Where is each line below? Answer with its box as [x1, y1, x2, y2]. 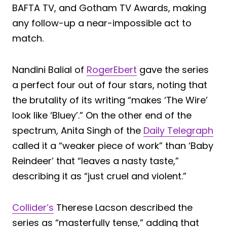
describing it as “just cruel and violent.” [12, 169, 186, 182]
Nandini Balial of [12, 63, 87, 76]
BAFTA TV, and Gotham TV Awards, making [12, 1, 206, 14]
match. [12, 31, 44, 45]
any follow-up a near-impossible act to [12, 16, 192, 29]
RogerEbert [87, 63, 137, 76]
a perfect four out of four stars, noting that [12, 78, 207, 91]
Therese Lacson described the [54, 201, 193, 214]
